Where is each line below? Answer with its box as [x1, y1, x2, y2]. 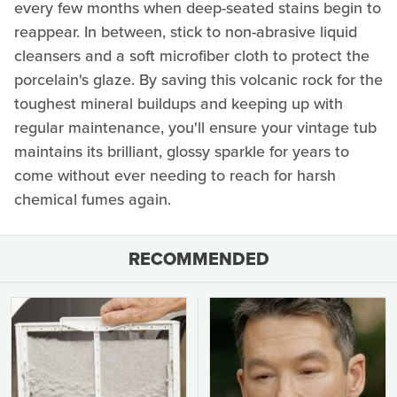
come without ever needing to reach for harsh [14, 164, 336, 188]
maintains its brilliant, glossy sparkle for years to [14, 140, 349, 164]
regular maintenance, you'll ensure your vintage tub [14, 116, 377, 140]
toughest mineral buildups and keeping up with [14, 92, 343, 116]
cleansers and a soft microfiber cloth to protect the [14, 44, 370, 68]
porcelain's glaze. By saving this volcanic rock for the [14, 68, 383, 92]
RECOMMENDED [128, 245, 269, 273]
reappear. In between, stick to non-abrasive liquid [14, 20, 357, 44]
